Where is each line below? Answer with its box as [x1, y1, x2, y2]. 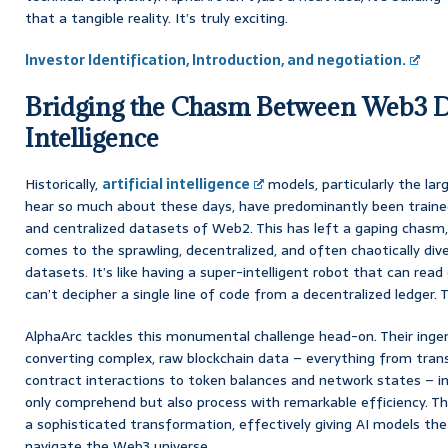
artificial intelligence [102, 172, 250, 195]
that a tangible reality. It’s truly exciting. [25, 6, 288, 29]
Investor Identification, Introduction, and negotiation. [25, 48, 406, 71]
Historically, [25, 172, 102, 195]
